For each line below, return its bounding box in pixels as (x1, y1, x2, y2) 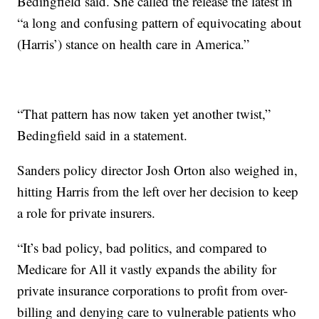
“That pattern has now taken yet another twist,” (17, 105, 271, 122)
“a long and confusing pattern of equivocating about (17, 14, 302, 31)
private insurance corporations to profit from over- (17, 281, 288, 299)
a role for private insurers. (17, 204, 156, 221)
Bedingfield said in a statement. (17, 126, 188, 144)
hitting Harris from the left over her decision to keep (17, 182, 299, 200)
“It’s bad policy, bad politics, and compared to (17, 239, 268, 256)
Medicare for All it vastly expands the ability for (17, 260, 277, 278)
